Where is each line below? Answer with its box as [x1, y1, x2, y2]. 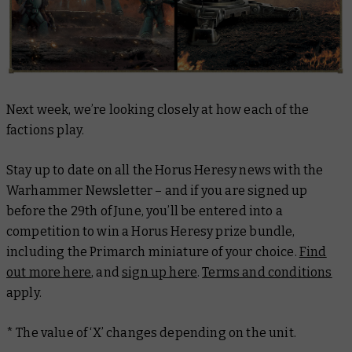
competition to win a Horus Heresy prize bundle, [6, 223, 295, 239]
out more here [6, 264, 92, 280]
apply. [6, 284, 42, 300]
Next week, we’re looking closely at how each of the [6, 101, 310, 117]
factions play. [6, 122, 87, 137]
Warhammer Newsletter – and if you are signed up [6, 182, 308, 198]
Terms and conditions [202, 264, 332, 280]
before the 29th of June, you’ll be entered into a [6, 203, 283, 218]
